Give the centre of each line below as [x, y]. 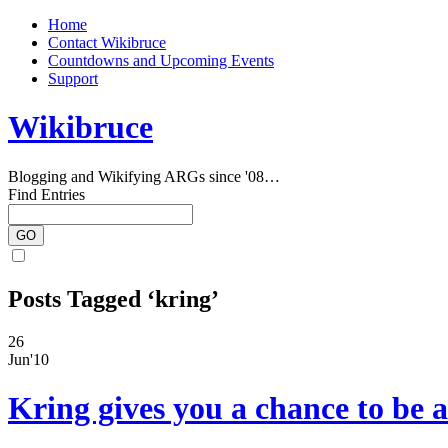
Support [73, 78]
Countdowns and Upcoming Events [161, 60]
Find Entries [46, 194]
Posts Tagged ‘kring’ [113, 298]
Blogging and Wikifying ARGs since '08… [144, 176]
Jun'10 [28, 359]
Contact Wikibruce [107, 42]
